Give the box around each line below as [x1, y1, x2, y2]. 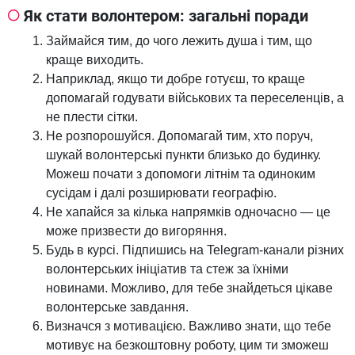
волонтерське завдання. [46, 300, 189, 315]
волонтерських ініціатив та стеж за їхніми [46, 262, 288, 277]
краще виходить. [46, 53, 143, 67]
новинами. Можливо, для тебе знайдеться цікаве [46, 281, 333, 296]
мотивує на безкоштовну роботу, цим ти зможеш [46, 338, 329, 353]
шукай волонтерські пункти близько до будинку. [46, 148, 321, 162]
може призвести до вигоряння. [46, 224, 227, 239]
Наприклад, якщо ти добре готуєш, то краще [46, 72, 305, 86]
